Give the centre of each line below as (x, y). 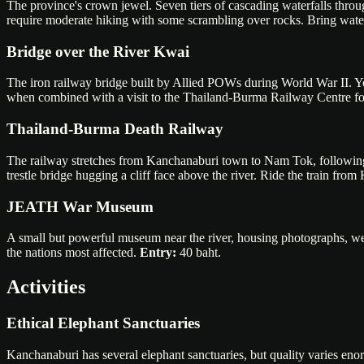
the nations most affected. (73, 253)
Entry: (158, 253)
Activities (46, 287)
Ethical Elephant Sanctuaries (103, 323)
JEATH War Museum (80, 206)
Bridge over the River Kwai (98, 51)
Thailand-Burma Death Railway (115, 129)
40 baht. (199, 253)
